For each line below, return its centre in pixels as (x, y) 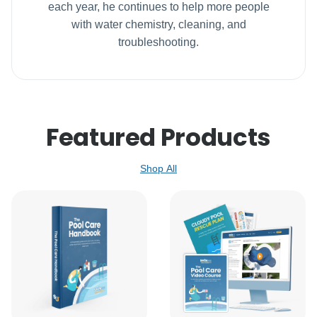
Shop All (158, 168)
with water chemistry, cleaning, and (158, 24)
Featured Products (158, 137)
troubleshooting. (158, 42)
